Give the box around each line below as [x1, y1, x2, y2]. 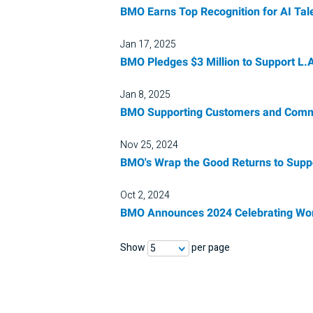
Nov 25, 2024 [120, 138, 178, 152]
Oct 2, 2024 [120, 188, 170, 203]
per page [189, 240, 230, 256]
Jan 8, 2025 [120, 87, 170, 102]
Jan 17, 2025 [120, 37, 176, 52]
